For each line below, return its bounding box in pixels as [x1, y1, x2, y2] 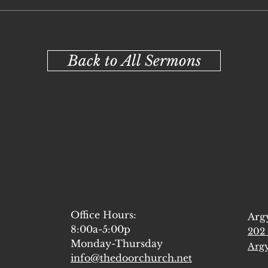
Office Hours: [71, 209, 136, 221]
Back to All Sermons [67, 52, 201, 69]
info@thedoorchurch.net [71, 252, 192, 264]
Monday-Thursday [71, 237, 166, 249]
